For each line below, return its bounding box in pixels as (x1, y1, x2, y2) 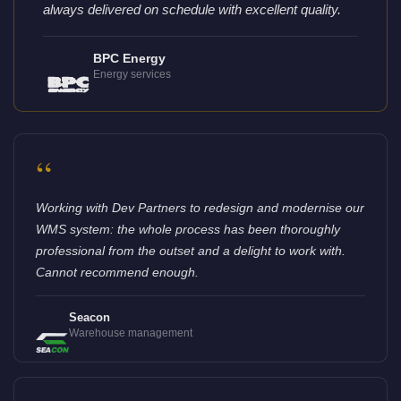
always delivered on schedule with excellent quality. (43, 2, 341, 18)
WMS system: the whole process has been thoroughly (36, 221, 340, 236)
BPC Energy (92, 51, 166, 65)
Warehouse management (68, 326, 192, 338)
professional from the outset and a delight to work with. (36, 243, 346, 258)
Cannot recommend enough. (36, 264, 199, 279)
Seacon (68, 310, 110, 324)
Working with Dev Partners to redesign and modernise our (36, 200, 364, 215)
